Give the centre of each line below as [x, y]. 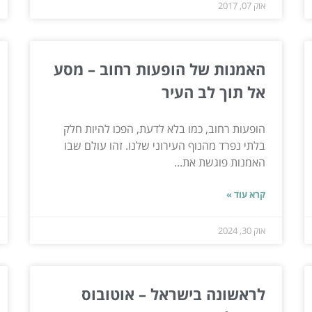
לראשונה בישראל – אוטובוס [174, 294]
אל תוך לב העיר [212, 92]
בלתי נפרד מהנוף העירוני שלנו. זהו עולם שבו [165, 145]
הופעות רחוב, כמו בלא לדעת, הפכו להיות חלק [165, 128]
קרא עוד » [246, 194]
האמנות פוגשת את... [220, 162]
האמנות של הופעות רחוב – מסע [160, 69]
